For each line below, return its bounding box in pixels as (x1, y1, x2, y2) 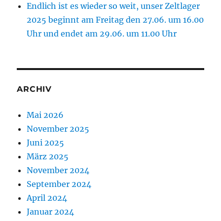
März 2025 (27, 151, 69, 161)
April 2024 (27, 192, 68, 203)
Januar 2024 (27, 206, 74, 217)
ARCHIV (17, 84, 52, 94)
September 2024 (27, 179, 92, 189)
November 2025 (27, 123, 90, 134)
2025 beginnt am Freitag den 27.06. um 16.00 (27, 14, 204, 25)
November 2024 (27, 165, 90, 175)
